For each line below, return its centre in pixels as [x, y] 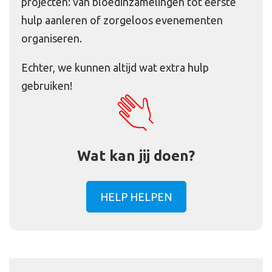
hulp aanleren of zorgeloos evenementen [122, 20]
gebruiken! [47, 86]
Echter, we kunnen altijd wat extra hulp [115, 68]
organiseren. [52, 39]
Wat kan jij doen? [136, 156]
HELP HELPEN [136, 197]
